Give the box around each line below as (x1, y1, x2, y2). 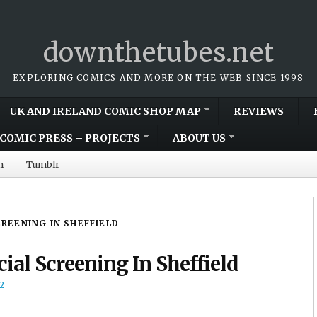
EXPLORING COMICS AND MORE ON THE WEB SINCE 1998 (13, 71, 304, 83)
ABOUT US (173, 131, 226, 144)
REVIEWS (234, 104, 284, 117)
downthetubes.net (42, 37, 275, 69)
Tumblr (26, 158, 59, 170)
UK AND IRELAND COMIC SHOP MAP (10, 104, 201, 117)
